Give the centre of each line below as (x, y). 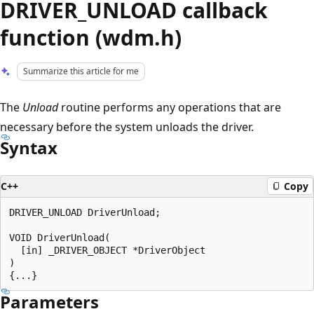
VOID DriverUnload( (60, 237)
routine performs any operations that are (170, 107)
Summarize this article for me (81, 71)
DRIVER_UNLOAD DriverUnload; (85, 212)
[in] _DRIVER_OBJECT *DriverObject (107, 250)
